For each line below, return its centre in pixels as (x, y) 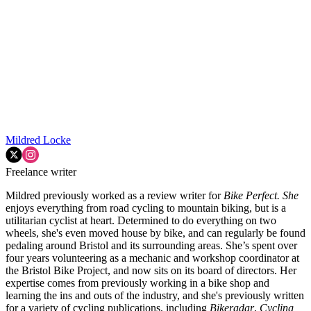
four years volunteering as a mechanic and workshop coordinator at (152, 258)
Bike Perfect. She (261, 195)
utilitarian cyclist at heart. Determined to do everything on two (141, 220)
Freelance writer (41, 171)
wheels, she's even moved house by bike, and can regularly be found (155, 233)
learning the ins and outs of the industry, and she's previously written (155, 295)
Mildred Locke (38, 140)
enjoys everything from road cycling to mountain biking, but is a (146, 208)
